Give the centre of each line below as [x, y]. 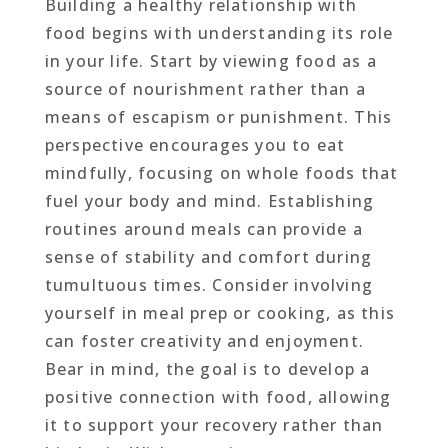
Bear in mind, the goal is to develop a [207, 368]
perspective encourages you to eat [195, 144]
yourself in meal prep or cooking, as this [219, 312]
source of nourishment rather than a [205, 88]
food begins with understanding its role [219, 32]
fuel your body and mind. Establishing [209, 200]
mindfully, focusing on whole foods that [221, 172]
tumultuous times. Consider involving [208, 284]
